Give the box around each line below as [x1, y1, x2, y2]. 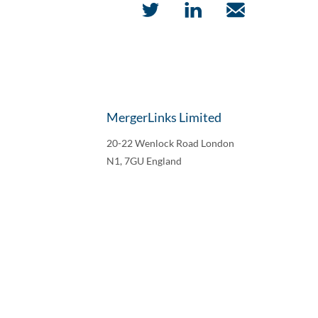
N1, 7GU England [106, 155, 182, 167]
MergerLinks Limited [106, 109, 221, 125]
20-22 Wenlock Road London [106, 137, 234, 149]
